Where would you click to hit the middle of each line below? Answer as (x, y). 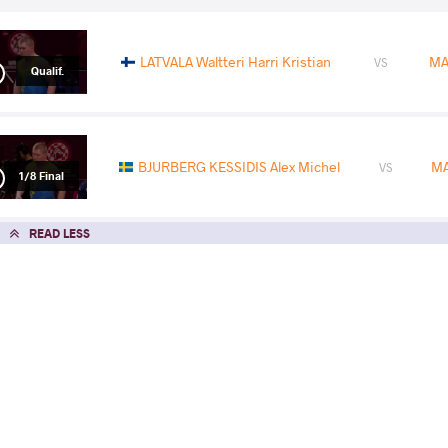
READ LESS (59, 232)
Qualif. (47, 70)
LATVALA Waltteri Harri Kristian (235, 62)
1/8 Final (41, 175)
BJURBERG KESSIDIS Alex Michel (239, 167)
